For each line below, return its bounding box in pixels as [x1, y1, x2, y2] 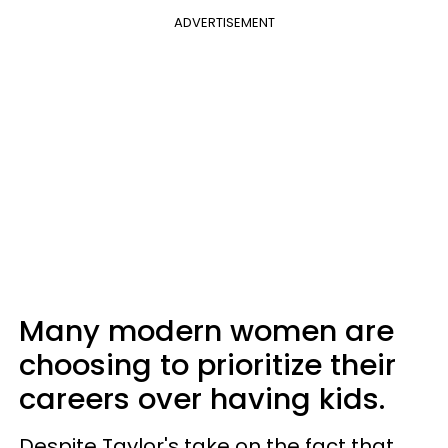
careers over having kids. [19, 379, 385, 419]
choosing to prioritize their [19, 345, 396, 385]
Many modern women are [19, 311, 394, 351]
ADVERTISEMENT [173, 13, 275, 32]
